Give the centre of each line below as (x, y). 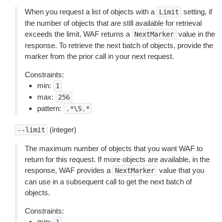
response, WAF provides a (69, 170)
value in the (196, 34)
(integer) (62, 130)
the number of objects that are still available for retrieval (113, 23)
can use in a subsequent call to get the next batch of (108, 182)
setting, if (197, 12)
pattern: (50, 108)
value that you (181, 170)
